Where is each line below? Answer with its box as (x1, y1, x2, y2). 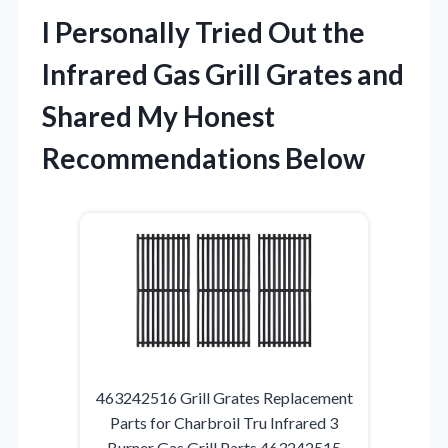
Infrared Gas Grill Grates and (42, 56, 404, 91)
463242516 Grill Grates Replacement (95, 387, 353, 407)
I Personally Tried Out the (42, 14, 365, 49)
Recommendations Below (42, 140, 365, 175)
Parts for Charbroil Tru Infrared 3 (110, 412, 338, 432)
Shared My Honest (42, 98, 275, 133)
